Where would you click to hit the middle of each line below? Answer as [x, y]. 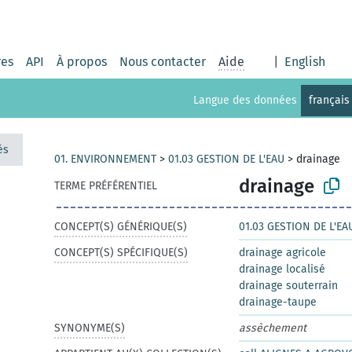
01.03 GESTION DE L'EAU [226, 159]
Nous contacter [163, 62]
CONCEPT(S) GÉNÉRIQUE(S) [121, 227]
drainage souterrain [288, 286]
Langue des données [246, 100]
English [305, 62]
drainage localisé [282, 269]
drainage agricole [282, 253]
